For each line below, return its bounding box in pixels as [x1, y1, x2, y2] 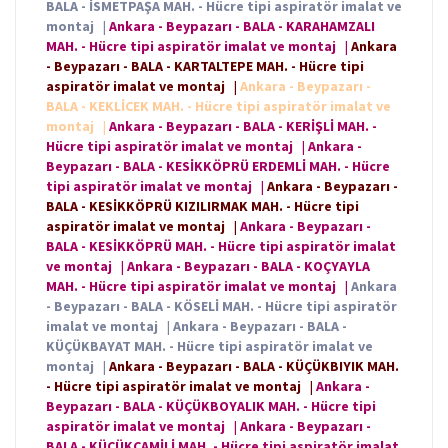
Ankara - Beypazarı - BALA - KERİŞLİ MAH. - [109, 117, 377, 136]
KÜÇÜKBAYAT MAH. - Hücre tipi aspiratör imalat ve [46, 337, 373, 356]
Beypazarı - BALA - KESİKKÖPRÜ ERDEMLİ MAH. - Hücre [46, 157, 390, 176]
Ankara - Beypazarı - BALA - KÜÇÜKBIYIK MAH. [109, 357, 399, 376]
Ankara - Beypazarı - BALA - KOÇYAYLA [127, 257, 370, 276]
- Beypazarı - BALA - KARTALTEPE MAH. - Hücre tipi [46, 57, 364, 76]
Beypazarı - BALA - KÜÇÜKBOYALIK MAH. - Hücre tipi [46, 397, 376, 416]
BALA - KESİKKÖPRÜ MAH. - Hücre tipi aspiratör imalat [46, 237, 396, 256]
